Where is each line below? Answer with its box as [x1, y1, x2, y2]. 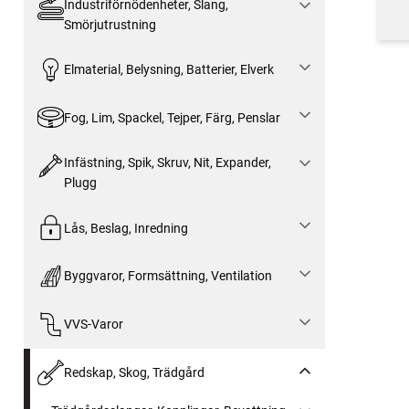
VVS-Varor [63, 317, 123, 332]
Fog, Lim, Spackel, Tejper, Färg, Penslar [63, 110, 280, 125]
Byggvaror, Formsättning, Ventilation [63, 268, 272, 284]
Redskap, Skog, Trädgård [63, 364, 204, 380]
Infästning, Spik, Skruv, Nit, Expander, [63, 155, 271, 171]
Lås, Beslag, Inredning [63, 220, 188, 236]
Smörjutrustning [63, 16, 156, 32]
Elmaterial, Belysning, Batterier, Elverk [63, 61, 274, 77]
